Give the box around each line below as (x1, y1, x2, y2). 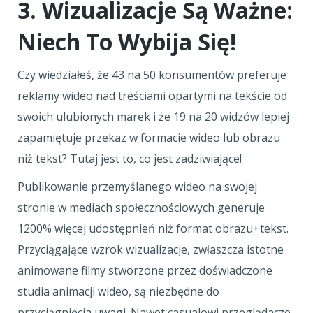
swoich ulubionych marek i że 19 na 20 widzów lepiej (17, 109, 289, 124)
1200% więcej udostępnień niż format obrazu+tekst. (17, 221, 291, 236)
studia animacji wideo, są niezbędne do (17, 284, 219, 299)
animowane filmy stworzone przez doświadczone (17, 263, 272, 278)
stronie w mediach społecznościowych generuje (17, 200, 265, 215)
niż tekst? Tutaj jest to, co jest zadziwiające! (17, 151, 245, 166)
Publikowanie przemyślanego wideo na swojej (17, 179, 257, 194)
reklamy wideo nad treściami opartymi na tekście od (17, 88, 287, 103)
